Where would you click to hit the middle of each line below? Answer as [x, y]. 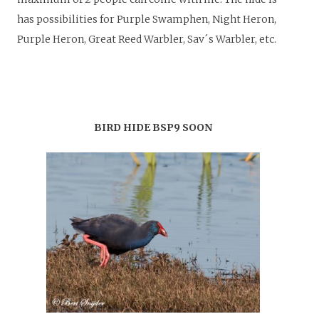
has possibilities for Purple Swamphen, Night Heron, [147, 19]
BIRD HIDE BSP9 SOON [153, 127]
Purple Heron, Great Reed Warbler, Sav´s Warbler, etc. [147, 39]
